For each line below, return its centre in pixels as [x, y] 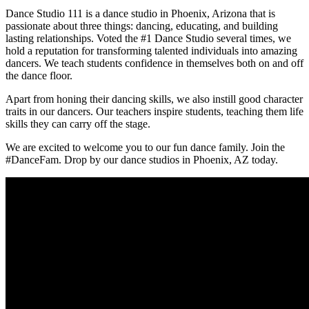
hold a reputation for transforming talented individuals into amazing [151, 50]
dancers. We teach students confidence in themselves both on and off [154, 63]
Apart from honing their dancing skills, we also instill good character [154, 99]
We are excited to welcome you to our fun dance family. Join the [145, 147]
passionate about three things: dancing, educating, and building [142, 26]
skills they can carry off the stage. [78, 123]
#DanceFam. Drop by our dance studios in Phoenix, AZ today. [142, 159]
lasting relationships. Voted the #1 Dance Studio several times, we [148, 38]
